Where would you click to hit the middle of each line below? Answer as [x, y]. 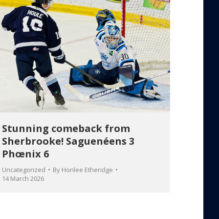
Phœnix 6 [25, 153]
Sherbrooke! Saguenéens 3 [68, 141]
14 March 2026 [23, 178]
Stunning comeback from [66, 128]
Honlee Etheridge [87, 169]
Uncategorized [24, 169]
